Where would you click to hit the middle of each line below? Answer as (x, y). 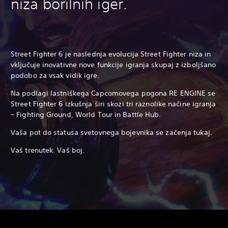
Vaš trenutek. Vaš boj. (48, 150)
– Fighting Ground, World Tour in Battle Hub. (86, 114)
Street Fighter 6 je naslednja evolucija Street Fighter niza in (111, 54)
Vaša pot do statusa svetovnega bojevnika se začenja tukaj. (111, 132)
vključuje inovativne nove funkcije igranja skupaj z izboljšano (113, 64)
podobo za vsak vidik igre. (55, 75)
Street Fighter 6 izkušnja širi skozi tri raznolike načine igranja (113, 104)
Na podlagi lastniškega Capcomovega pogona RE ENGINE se (113, 93)
